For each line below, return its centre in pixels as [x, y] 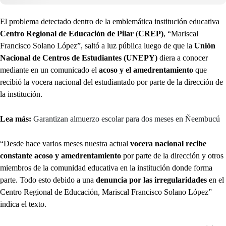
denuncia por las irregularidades [151, 180]
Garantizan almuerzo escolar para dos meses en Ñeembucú [127, 119]
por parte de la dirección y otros [173, 156]
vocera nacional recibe [168, 144]
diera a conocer [183, 58]
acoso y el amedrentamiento [146, 70]
